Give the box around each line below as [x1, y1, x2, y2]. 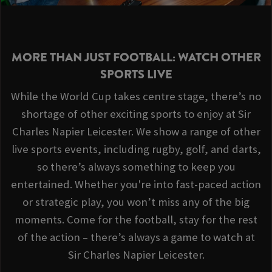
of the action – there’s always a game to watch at [17, 229, 255, 244]
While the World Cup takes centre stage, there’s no [11, 89, 261, 103]
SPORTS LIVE [100, 65, 172, 83]
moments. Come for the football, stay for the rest [15, 212, 257, 226]
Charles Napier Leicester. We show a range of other [12, 124, 260, 138]
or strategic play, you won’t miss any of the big [22, 194, 250, 209]
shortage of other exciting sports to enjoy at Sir [21, 106, 251, 121]
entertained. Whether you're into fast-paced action [11, 177, 261, 191]
